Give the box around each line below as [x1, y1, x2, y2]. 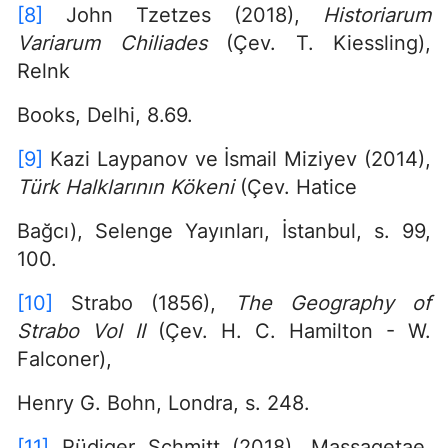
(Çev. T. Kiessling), [226, 30, 431, 55]
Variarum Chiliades [17, 30, 226, 55]
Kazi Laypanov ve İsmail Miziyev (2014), [43, 146, 431, 171]
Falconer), [17, 346, 112, 371]
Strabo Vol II [17, 318, 158, 343]
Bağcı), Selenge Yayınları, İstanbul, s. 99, [17, 218, 431, 243]
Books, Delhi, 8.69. [17, 102, 193, 127]
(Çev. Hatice [240, 174, 357, 199]
